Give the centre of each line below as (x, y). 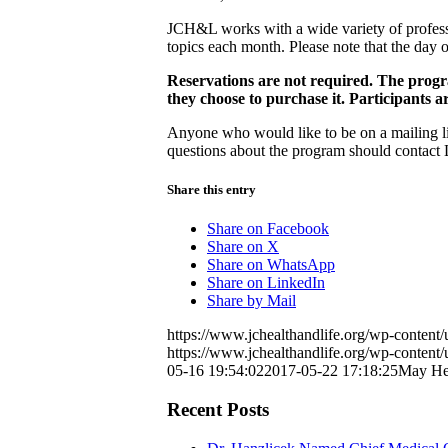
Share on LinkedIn (266, 283)
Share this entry (211, 189)
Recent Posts (218, 409)
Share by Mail (251, 301)
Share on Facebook (268, 229)
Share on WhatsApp (271, 265)
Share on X (243, 247)
